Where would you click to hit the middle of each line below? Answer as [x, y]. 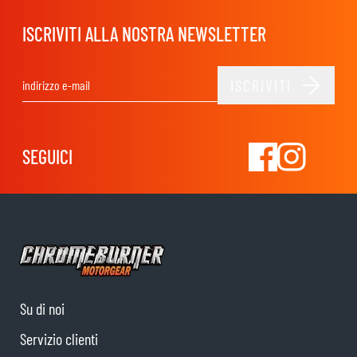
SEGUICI [47, 157]
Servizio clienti [59, 339]
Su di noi [42, 309]
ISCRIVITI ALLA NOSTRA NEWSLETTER [144, 34]
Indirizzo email [209, 93]
